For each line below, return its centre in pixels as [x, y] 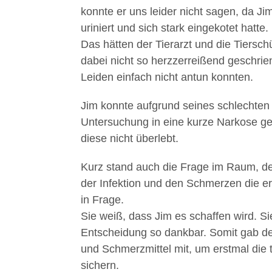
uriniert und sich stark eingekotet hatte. [174, 28]
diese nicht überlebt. [129, 138]
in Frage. [102, 200]
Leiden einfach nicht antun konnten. [167, 77]
